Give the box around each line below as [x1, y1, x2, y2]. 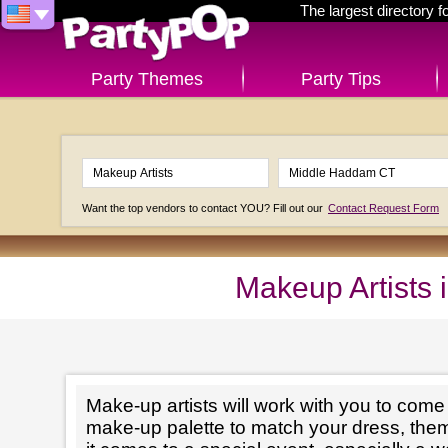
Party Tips [300, 69, 381, 89]
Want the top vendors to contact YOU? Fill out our [82, 202, 326, 214]
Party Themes [90, 69, 203, 89]
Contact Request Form [328, 202, 439, 214]
